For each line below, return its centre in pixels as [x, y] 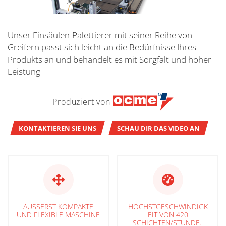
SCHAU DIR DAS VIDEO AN [158, 128]
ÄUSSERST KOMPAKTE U [58, 207]
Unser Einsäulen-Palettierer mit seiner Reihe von [100, 35]
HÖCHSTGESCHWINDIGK [168, 207]
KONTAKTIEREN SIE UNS [58, 128]
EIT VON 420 [168, 215]
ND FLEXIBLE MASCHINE [56, 215]
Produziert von [81, 102]
